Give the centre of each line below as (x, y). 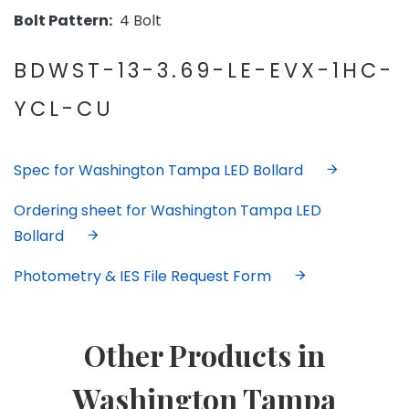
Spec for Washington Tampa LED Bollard (158, 171)
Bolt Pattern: (63, 21)
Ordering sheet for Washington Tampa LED (168, 211)
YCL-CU (64, 109)
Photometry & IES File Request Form (142, 277)
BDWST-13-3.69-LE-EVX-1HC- (204, 71)
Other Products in (204, 355)
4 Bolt (137, 21)
